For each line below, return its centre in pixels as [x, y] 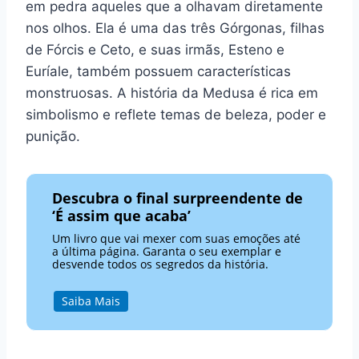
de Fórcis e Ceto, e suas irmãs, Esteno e [155, 50]
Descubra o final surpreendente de [178, 198]
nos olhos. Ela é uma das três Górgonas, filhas [175, 28]
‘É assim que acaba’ [122, 215]
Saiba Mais [91, 301]
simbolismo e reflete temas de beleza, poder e [176, 115]
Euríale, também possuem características [158, 72]
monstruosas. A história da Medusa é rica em [172, 93]
